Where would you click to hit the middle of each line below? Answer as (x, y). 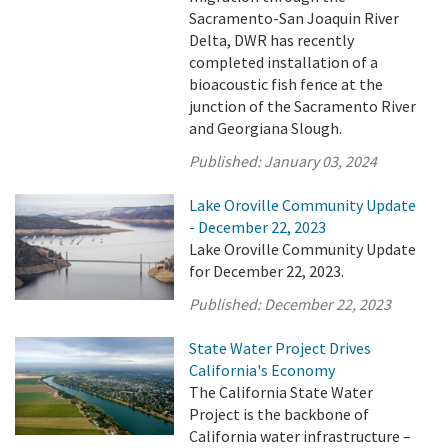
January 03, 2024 (321, 161)
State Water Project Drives (280, 348)
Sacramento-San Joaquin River (294, 18)
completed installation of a (284, 62)
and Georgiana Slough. (266, 128)
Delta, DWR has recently (272, 40)
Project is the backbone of (279, 414)
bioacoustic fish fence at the (286, 84)
